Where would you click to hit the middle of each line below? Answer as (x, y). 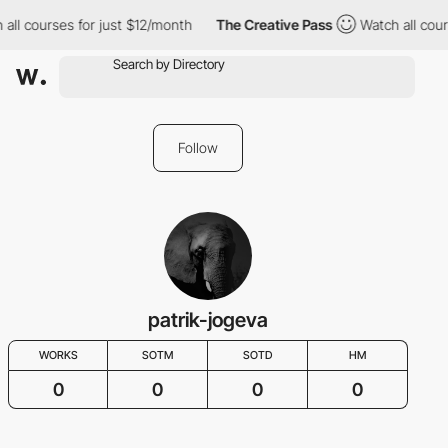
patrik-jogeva (208, 320)
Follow (198, 147)
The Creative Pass (271, 24)
